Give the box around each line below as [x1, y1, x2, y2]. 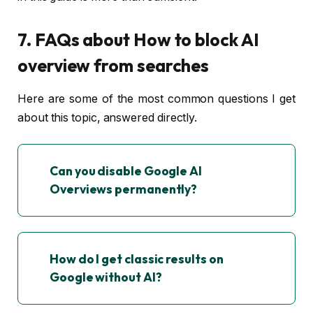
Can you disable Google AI [50, 163, 203, 180]
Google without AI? [50, 269, 162, 286]
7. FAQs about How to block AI [17, 28, 259, 51]
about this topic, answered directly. [17, 110, 198, 124]
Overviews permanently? [50, 181, 198, 198]
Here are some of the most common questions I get [17, 92, 296, 105]
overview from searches [17, 54, 210, 77]
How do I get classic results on [50, 251, 224, 268]
